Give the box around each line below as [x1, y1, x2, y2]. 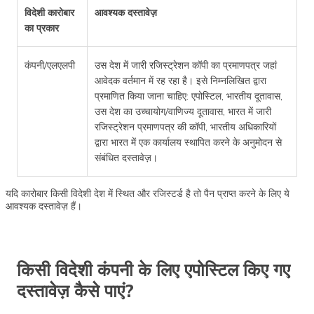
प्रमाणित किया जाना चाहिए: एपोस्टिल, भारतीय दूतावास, [95, 89, 282, 102]
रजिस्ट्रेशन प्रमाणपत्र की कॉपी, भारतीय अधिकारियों [95, 120, 276, 133]
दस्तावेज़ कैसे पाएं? [17, 279, 134, 301]
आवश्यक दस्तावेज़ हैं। [6, 199, 82, 212]
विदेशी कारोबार [25, 6, 74, 19]
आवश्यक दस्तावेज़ [95, 6, 157, 19]
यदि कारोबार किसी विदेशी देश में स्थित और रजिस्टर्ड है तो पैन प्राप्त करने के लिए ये [6, 186, 289, 200]
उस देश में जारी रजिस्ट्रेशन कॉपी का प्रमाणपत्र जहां [95, 58, 277, 71]
